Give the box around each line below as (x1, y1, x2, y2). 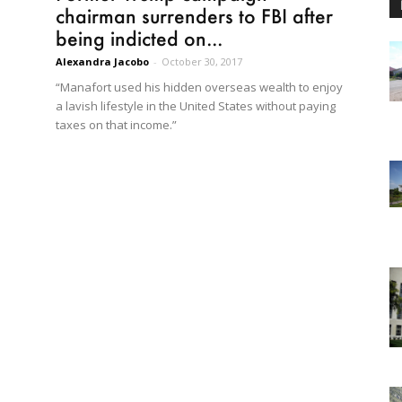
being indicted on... (56, 25, 223, 50)
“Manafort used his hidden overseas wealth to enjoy (56, 78, 343, 95)
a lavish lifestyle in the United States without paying (56, 97, 336, 114)
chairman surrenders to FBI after (56, 3, 333, 28)
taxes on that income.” (56, 116, 177, 133)
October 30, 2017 (162, 54, 242, 68)
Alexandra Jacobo (56, 54, 149, 68)
